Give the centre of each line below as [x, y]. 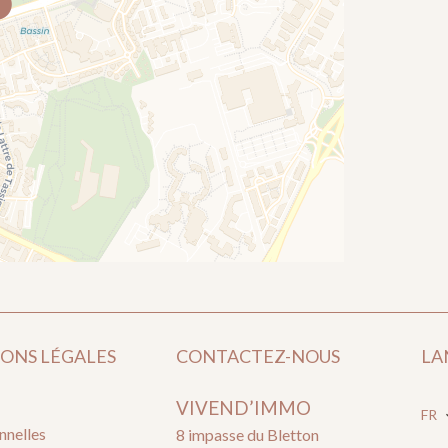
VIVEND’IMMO [243, 408]
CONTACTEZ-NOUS [257, 356]
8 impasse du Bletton [247, 434]
